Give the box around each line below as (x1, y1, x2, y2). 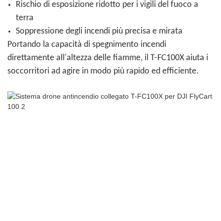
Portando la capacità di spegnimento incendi (7, 40, 166, 50)
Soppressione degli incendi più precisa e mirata (15, 27, 183, 37)
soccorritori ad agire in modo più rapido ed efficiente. (7, 67, 199, 76)
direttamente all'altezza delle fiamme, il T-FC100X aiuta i (7, 53, 208, 63)
